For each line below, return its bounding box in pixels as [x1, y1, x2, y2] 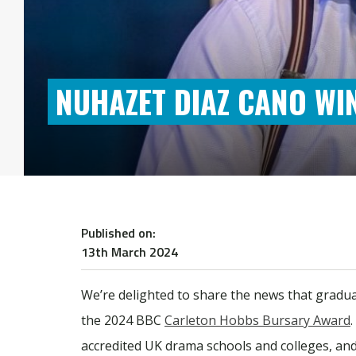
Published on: [81, 222, 156, 242]
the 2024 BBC [81, 311, 164, 329]
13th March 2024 [81, 242, 178, 261]
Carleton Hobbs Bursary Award [164, 311, 350, 329]
